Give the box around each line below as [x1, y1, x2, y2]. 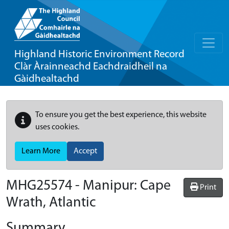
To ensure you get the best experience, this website [35, 111, 207, 119]
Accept [74, 147, 97, 155]
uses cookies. [35, 123, 79, 131]
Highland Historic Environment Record [14, 49, 185, 60]
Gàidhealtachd [14, 74, 79, 84]
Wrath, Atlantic [6, 196, 96, 210]
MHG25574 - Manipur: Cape [6, 179, 171, 193]
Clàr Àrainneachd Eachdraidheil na [14, 61, 167, 72]
